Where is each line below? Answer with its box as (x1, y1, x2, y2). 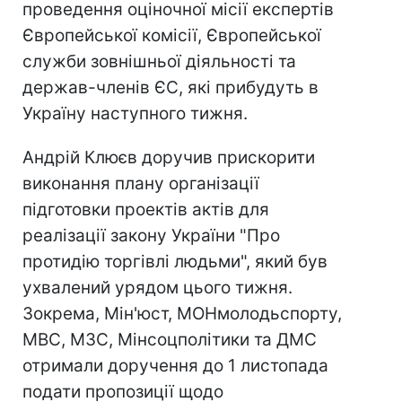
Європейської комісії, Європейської (22, 25, 321, 46)
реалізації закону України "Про (22, 225, 280, 246)
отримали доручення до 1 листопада (22, 355, 328, 376)
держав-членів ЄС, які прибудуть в (22, 77, 319, 98)
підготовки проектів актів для (22, 199, 269, 220)
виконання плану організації (22, 173, 259, 194)
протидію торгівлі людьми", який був (22, 251, 328, 272)
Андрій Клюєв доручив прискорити (22, 147, 315, 168)
